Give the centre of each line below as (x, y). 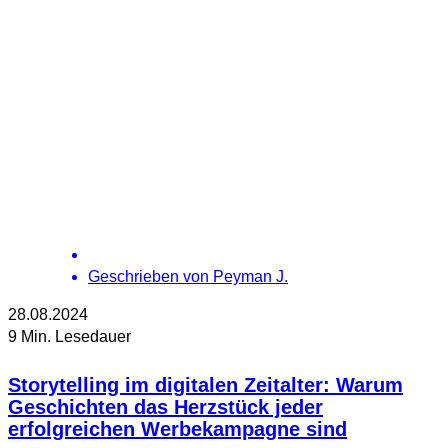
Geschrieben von (148, 276)
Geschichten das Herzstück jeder (165, 407)
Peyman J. (250, 276)
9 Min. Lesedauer (69, 336)
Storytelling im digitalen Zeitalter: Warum (205, 385)
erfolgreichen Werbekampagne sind (177, 429)
